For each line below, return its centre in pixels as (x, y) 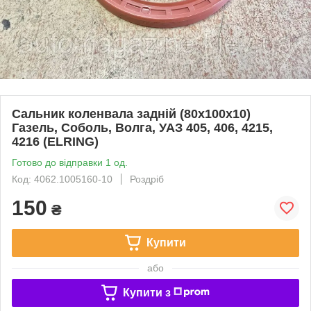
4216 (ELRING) (55, 141)
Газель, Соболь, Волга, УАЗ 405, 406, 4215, (142, 127)
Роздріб (147, 179)
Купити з (146, 292)
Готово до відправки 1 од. (70, 162)
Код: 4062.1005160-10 (62, 179)
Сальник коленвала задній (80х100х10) (131, 114)
